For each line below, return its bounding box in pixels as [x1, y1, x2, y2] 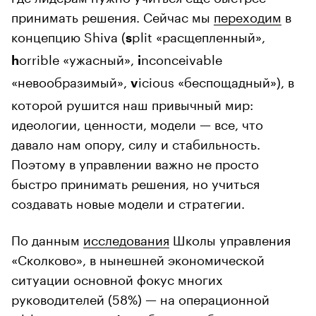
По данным [11, 228, 83, 248]
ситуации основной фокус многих [11, 267, 223, 288]
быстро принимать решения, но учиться [11, 171, 260, 192]
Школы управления [169, 228, 291, 248]
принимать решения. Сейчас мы [11, 5, 214, 25]
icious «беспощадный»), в [138, 70, 294, 90]
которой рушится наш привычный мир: [11, 92, 253, 113]
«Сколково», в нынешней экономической [11, 248, 265, 268]
